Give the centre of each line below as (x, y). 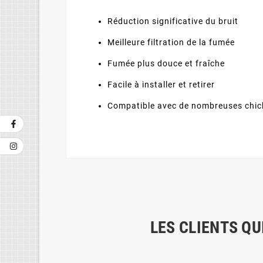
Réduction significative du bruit (173, 21)
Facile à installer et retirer (161, 85)
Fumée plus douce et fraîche (166, 63)
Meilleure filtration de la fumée (171, 42)
